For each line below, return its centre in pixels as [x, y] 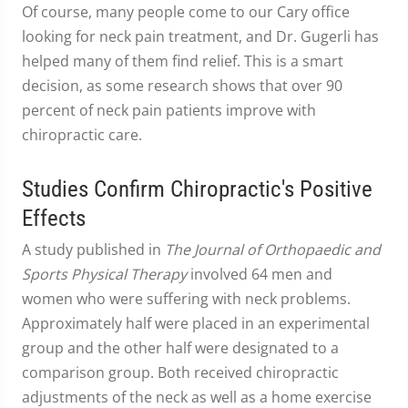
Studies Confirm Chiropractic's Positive [197, 189]
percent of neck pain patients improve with [169, 110]
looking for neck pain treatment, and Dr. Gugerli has [200, 36]
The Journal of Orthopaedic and [273, 250]
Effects [54, 218]
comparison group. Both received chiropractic [180, 372]
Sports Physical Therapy [104, 274]
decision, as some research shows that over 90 [182, 86]
